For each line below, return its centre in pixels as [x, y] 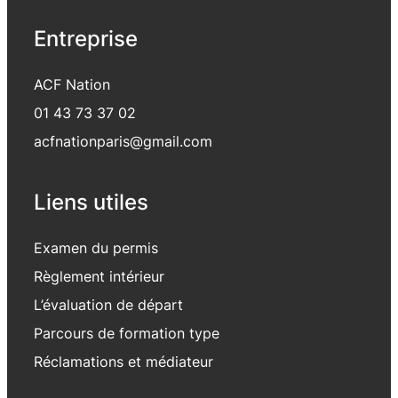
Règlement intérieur [99, 276]
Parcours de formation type [127, 333]
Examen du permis [96, 247]
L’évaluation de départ [108, 304]
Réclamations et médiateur [123, 361]
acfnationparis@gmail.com [123, 142]
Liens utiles [91, 201]
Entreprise [86, 38]
